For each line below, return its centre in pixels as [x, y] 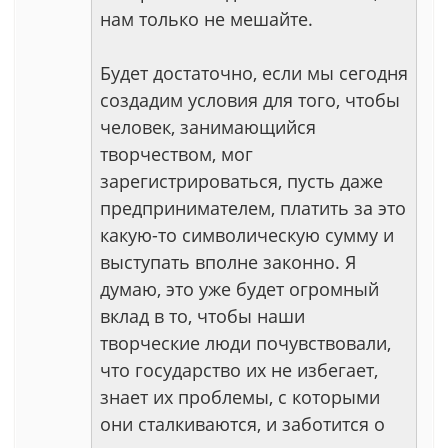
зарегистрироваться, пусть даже [241, 181]
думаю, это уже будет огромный [239, 289]
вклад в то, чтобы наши [202, 316]
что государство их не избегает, [239, 370]
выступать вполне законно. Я [228, 262]
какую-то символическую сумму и [247, 235]
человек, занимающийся [208, 127]
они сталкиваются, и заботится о [242, 424]
